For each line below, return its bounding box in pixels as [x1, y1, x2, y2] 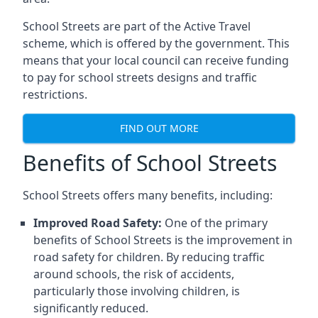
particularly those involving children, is [33, 283, 240, 299]
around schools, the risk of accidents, [33, 265, 234, 282]
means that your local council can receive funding [23, 52, 289, 68]
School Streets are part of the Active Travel [23, 18, 251, 34]
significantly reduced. [33, 300, 148, 316]
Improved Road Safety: [33, 214, 162, 231]
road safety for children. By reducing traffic [33, 248, 265, 265]
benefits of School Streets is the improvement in [33, 231, 292, 248]
